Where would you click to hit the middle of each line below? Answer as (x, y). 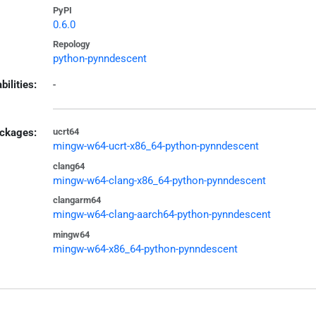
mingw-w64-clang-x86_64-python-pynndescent (159, 180)
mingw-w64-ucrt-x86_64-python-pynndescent (156, 146)
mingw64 (71, 234)
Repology (71, 44)
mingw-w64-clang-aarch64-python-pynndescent (162, 215)
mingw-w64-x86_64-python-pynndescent (145, 249)
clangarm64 (77, 200)
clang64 (68, 166)
